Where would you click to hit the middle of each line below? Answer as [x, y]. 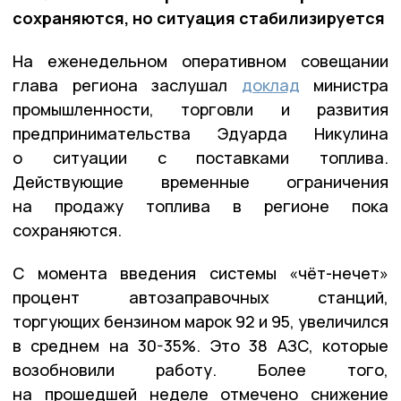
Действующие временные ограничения [200, 182]
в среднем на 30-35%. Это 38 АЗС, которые [200, 346]
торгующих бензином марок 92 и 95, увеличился [200, 322]
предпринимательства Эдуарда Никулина [200, 134]
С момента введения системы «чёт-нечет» [200, 273]
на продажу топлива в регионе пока [200, 206]
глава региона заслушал [127, 85]
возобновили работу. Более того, [200, 370]
